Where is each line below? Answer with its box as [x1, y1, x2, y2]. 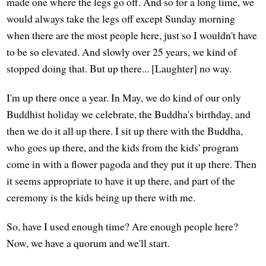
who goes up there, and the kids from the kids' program [7, 140, 239, 154]
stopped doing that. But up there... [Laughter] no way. [7, 61, 232, 75]
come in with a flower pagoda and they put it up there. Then [7, 156, 257, 171]
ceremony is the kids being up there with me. [7, 189, 196, 204]
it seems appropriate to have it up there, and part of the [7, 173, 236, 188]
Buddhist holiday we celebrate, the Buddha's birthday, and [7, 106, 251, 121]
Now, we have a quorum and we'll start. [7, 235, 170, 250]
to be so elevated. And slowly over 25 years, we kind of [7, 44, 237, 59]
